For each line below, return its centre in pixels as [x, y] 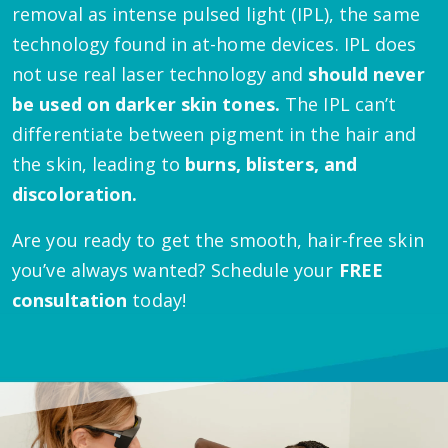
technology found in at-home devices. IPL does [214, 43]
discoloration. [75, 193]
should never [366, 73]
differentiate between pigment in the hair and [214, 133]
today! [156, 299]
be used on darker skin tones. [146, 103]
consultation [70, 299]
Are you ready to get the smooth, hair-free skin [218, 239]
